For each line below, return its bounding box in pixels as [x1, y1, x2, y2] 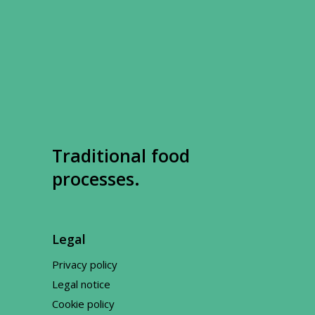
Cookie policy [52, 297, 115, 311]
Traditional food [52, 143, 190, 167]
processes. [52, 167, 140, 191]
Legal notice [52, 277, 110, 291]
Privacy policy [52, 257, 117, 271]
